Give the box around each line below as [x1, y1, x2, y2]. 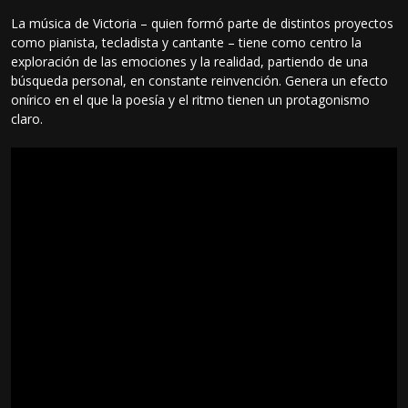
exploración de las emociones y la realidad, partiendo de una [11, 52, 369, 70]
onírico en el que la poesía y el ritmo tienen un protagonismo [11, 90, 371, 108]
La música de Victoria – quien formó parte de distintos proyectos [11, 14, 394, 32]
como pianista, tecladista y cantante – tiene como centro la [11, 33, 362, 51]
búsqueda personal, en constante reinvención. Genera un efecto [11, 71, 389, 89]
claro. [11, 109, 44, 127]
